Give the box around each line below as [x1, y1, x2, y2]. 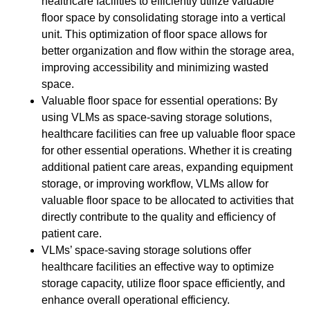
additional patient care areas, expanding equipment [42, 161, 293, 174]
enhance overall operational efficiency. [42, 294, 230, 307]
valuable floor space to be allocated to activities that [42, 194, 293, 207]
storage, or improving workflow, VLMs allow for [42, 178, 268, 190]
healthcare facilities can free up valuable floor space [42, 128, 295, 140]
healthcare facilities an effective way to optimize [42, 261, 274, 273]
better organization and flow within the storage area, [42, 45, 294, 57]
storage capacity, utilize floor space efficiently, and [42, 277, 285, 290]
